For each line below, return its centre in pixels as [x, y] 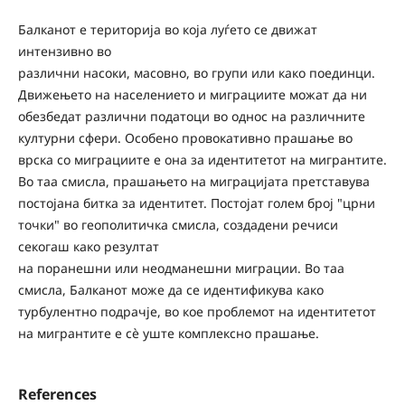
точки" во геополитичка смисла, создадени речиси [178, 225]
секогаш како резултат [88, 247]
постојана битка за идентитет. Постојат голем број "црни [196, 203]
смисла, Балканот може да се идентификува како [170, 290]
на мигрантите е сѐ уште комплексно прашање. [168, 334]
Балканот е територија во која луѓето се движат [167, 30]
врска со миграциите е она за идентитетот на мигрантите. [202, 160]
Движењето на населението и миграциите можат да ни [192, 95]
